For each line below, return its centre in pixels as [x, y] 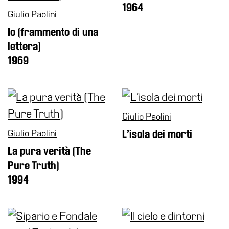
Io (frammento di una [53, 32]
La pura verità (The [49, 151]
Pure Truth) [33, 165]
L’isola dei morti [157, 134]
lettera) [24, 46]
